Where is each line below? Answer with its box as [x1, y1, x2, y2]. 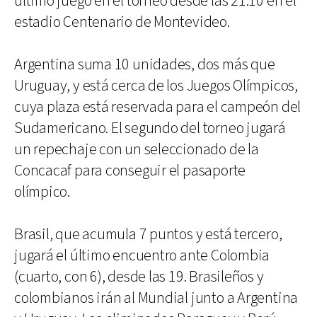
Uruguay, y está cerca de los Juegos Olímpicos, [14, 76, 298, 96]
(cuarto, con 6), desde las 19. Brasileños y [14, 267, 264, 287]
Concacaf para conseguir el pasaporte [14, 161, 246, 181]
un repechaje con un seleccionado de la [14, 139, 259, 160]
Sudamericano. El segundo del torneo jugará [14, 118, 286, 139]
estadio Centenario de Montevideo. [14, 12, 230, 33]
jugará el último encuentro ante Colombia [14, 246, 270, 266]
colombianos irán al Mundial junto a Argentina [14, 288, 299, 309]
